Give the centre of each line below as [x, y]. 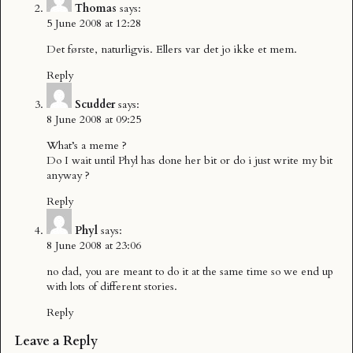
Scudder [95, 104]
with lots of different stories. [112, 286]
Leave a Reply [56, 342]
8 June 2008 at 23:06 [94, 245]
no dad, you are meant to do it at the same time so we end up [190, 271]
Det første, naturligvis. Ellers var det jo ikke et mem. [172, 49]
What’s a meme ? [87, 145]
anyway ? [68, 175]
